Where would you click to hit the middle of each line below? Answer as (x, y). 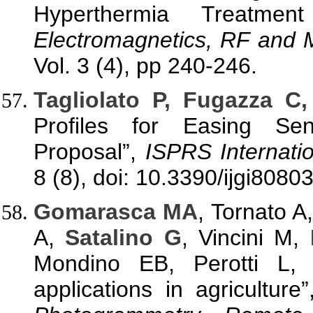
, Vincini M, (246, 237)
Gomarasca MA (116, 211)
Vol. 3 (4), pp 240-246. (145, 65)
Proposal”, (89, 151)
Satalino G (123, 237)
